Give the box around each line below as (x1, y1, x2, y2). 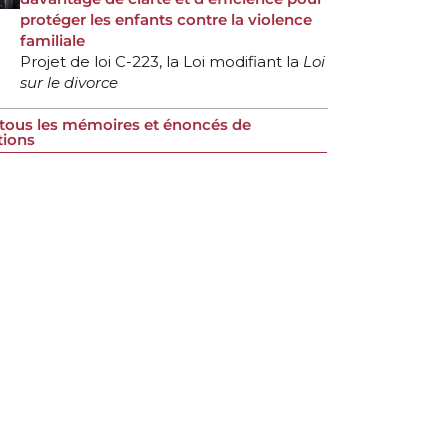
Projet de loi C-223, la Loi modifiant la (20, 51, 303, 71)
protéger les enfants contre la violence (20, 9, 312, 29)
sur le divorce (20, 72, 118, 92)
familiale (20, 30, 85, 50)
